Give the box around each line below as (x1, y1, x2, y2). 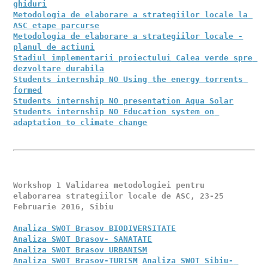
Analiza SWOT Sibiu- (142, 256, 234, 265)
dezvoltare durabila (13, 64, 105, 73)
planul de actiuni (13, 42, 95, 51)
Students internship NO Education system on (13, 107, 215, 116)
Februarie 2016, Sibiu (13, 202, 119, 211)
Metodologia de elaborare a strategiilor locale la (13, 10, 248, 19)
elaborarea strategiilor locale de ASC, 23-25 (13, 191, 224, 200)
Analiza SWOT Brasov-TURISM (13, 256, 138, 265)
